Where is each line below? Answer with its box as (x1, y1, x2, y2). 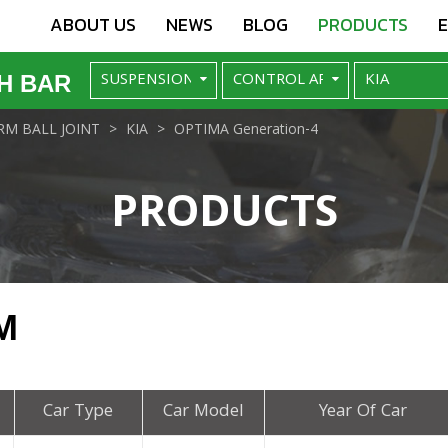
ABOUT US (50, 11, 136, 38)
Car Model (162, 397, 244, 427)
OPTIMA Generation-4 (174, 118, 318, 143)
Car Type (43, 397, 114, 427)
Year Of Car (319, 397, 408, 427)
